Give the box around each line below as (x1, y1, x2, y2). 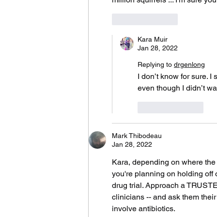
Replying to (138, 61, 172, 69)
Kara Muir (138, 35, 168, 44)
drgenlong (174, 61, 205, 69)
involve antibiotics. (112, 204, 177, 214)
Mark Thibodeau (112, 132, 162, 140)
